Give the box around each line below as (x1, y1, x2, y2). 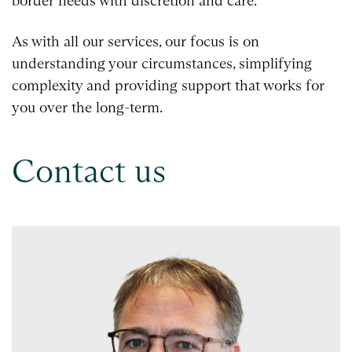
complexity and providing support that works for (12, 75, 324, 94)
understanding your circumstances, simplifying (12, 53, 312, 72)
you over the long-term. (12, 97, 163, 116)
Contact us (12, 150, 166, 192)
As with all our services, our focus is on (12, 31, 259, 50)
